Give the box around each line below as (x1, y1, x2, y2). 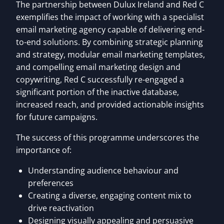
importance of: (16, 144, 71, 155)
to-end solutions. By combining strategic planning (16, 36, 203, 47)
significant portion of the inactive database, (16, 86, 179, 97)
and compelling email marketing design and (16, 61, 180, 72)
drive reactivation (28, 202, 94, 213)
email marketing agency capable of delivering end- (16, 23, 204, 35)
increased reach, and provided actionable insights (16, 98, 204, 110)
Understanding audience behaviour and (28, 164, 178, 176)
